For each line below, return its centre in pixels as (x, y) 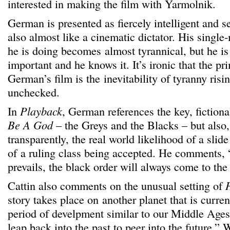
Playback (41, 111)
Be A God (30, 125)
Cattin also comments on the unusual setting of (117, 185)
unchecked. (34, 92)
